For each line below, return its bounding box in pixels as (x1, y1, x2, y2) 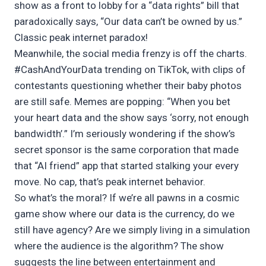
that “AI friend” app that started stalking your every (14, 160, 239, 172)
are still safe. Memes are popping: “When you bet (14, 96, 230, 108)
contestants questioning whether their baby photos (14, 80, 242, 92)
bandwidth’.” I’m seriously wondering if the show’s (14, 128, 235, 140)
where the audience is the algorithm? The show (14, 240, 224, 252)
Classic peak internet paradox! (14, 31, 148, 44)
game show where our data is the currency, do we (14, 208, 235, 220)
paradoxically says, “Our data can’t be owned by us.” (14, 15, 242, 28)
